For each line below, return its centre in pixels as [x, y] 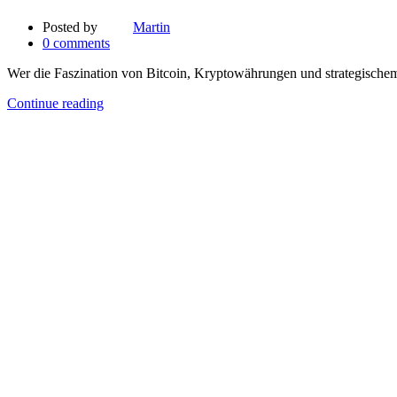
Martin [152, 27]
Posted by [70, 27]
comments [82, 43]
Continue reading [55, 104]
